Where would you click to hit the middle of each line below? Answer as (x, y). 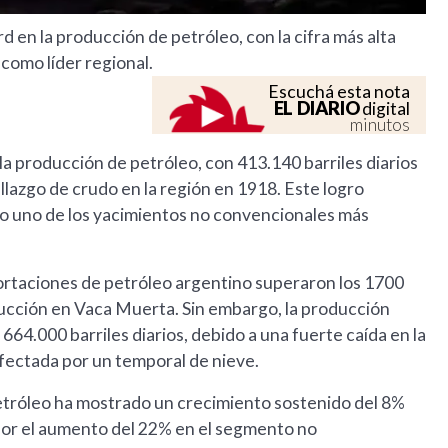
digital (385, 109)
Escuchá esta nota (339, 92)
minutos (380, 125)
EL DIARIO (316, 108)
